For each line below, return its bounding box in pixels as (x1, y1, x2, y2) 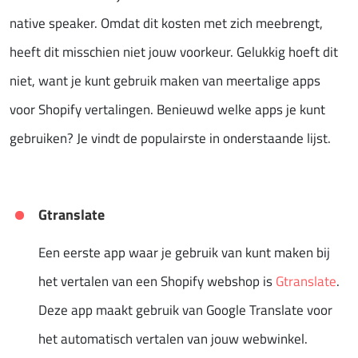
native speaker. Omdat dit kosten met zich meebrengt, (10, 12, 323, 34)
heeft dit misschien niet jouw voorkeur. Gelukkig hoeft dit (10, 41, 338, 62)
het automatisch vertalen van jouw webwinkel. (38, 328, 308, 349)
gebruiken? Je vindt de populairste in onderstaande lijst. (10, 127, 331, 149)
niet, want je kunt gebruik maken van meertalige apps (10, 70, 320, 91)
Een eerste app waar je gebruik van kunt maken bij (38, 241, 330, 263)
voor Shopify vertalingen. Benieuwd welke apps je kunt (10, 98, 325, 120)
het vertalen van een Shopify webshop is (38, 270, 276, 292)
